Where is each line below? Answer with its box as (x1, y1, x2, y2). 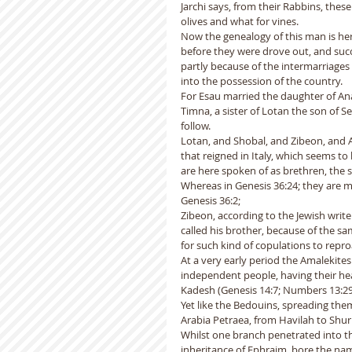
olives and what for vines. (181, 14, 303, 28)
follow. (181, 119, 211, 133)
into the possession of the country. (181, 74, 343, 88)
